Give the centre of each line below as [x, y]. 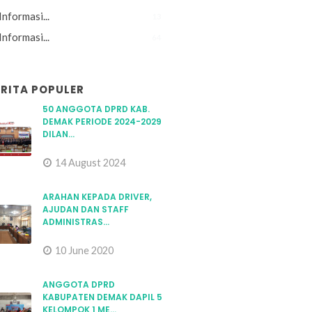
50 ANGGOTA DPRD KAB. [96, 109]
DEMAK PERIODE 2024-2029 [102, 122]
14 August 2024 [90, 163]
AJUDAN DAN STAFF [86, 209]
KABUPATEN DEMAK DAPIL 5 [102, 297]
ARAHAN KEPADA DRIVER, [97, 197]
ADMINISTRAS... [76, 222]
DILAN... [58, 134]
